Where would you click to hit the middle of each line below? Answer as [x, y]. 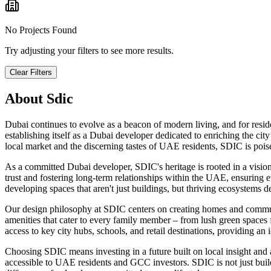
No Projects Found [41, 30]
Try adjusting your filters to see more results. [89, 51]
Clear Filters [31, 73]
